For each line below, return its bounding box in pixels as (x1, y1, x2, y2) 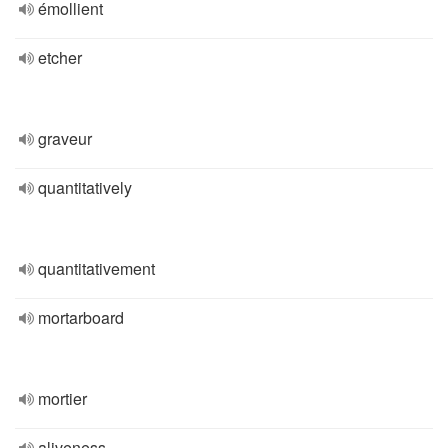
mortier (38, 387, 87, 410)
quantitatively (38, 176, 132, 199)
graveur (38, 127, 92, 150)
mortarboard (38, 306, 124, 329)
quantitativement (38, 257, 155, 280)
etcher (38, 46, 82, 69)
